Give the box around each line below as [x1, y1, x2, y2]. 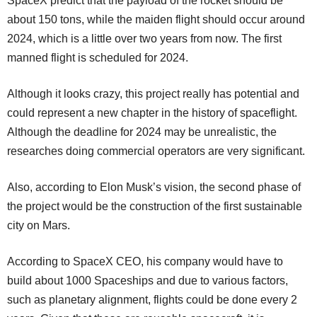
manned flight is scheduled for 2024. [7, 51, 188, 64]
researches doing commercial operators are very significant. [7, 144, 305, 157]
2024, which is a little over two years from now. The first [7, 32, 282, 45]
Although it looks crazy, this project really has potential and [7, 87, 299, 100]
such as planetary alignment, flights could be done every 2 [7, 293, 297, 306]
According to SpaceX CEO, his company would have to [7, 255, 283, 267]
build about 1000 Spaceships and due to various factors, [7, 274, 288, 287]
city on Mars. [7, 219, 70, 231]
